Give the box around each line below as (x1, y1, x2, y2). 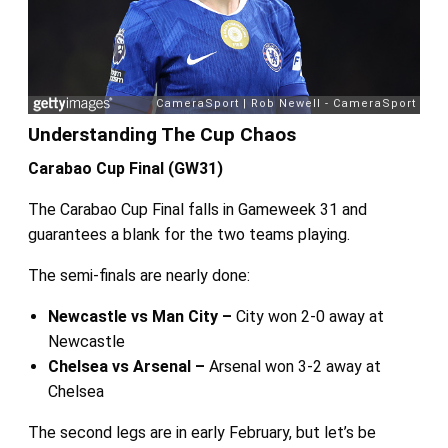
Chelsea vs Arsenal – (47, 356, 209, 376)
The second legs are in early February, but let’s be (27, 422, 376, 442)
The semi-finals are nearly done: (27, 265, 250, 285)
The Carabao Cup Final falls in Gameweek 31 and (27, 199, 367, 219)
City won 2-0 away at (235, 306, 384, 326)
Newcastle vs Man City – (47, 306, 236, 326)
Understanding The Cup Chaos (27, 122, 296, 146)
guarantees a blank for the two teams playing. (27, 224, 350, 244)
